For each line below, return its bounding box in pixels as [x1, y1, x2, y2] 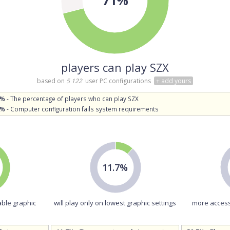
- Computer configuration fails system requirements [5, 105, 159, 113]
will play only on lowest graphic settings [53, 198, 176, 207]
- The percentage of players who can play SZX [5, 94, 139, 103]
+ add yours [156, 76, 191, 85]
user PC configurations [84, 76, 151, 85]
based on [37, 76, 66, 85]
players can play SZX [61, 60, 169, 75]
